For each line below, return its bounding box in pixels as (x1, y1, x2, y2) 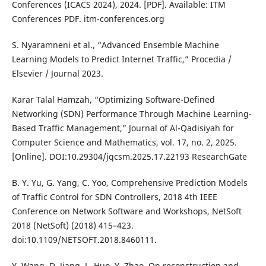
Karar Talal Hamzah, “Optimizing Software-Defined (11, 94, 215, 106)
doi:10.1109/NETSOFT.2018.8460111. (11, 234, 157, 246)
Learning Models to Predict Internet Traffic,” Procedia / (11, 53, 232, 65)
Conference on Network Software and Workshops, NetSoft (11, 205, 242, 217)
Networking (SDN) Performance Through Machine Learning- (11, 108, 252, 120)
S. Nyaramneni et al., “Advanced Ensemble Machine (11, 39, 219, 51)
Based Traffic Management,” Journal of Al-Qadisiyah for (11, 122, 234, 134)
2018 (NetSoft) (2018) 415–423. (11, 220, 134, 232)
